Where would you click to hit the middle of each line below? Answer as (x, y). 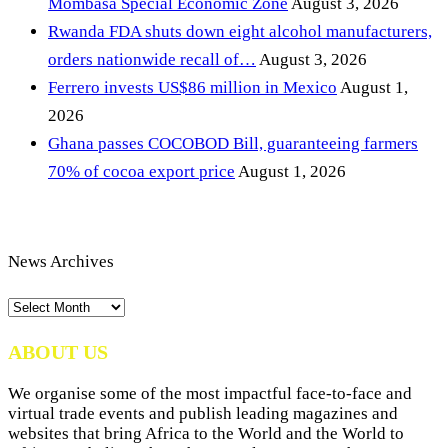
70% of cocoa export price (141, 172)
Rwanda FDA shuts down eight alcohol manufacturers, (240, 32)
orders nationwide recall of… (152, 60)
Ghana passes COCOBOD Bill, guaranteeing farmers (233, 144)
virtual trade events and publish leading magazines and (203, 413)
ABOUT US (58, 352)
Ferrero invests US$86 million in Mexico (192, 88)
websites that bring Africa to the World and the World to (206, 433)
